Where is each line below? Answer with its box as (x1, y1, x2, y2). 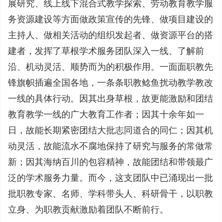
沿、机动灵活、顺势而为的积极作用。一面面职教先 (8, 62, 213, 72)
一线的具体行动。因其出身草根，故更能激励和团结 (8, 94, 213, 104)
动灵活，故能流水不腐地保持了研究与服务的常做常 (8, 141, 213, 151)
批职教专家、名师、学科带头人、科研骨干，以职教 (8, 189, 213, 199)
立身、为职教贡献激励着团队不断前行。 (8, 205, 168, 215)
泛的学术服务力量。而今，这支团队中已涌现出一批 (8, 173, 213, 183)
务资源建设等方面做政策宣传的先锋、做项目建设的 (8, 14, 213, 24)
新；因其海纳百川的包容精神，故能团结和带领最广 (8, 157, 213, 167)
